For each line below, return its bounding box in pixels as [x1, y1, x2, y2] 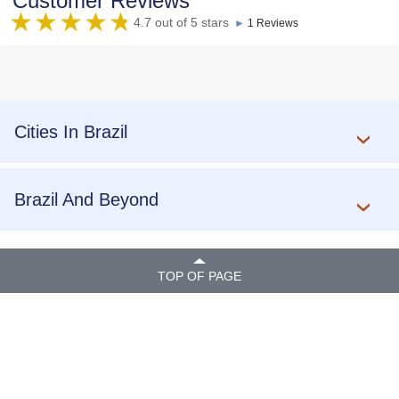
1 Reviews [248, 17, 298, 30]
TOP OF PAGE [158, 269, 241, 284]
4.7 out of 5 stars [134, 15, 229, 30]
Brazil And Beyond [14, 190, 159, 210]
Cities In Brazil [14, 122, 127, 142]
